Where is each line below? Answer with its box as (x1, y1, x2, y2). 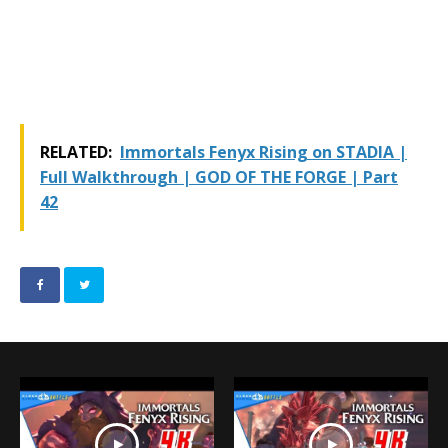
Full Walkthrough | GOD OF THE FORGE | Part (40, 165, 398, 188)
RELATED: (40, 140, 112, 163)
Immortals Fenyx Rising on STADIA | (120, 140, 407, 163)
